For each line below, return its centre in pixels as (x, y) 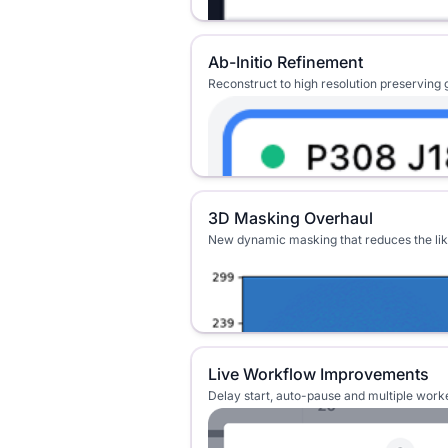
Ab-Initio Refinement (285, 62)
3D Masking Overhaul (290, 218)
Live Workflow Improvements (318, 374)
